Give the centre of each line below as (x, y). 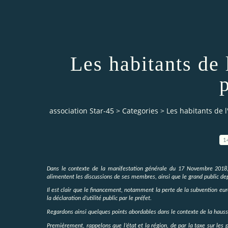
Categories (140, 111)
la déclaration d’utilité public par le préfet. (99, 199)
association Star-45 (82, 111)
